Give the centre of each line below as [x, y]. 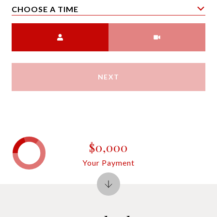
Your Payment [108, 162]
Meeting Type [135, 29]
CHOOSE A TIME [45, 9]
